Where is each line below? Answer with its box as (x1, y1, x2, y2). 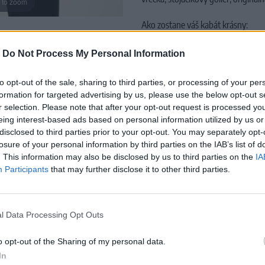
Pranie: (141, 108, 168, 119)
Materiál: (141, 76, 174, 88)
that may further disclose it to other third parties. (49, 164, 230, 174)
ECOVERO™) (141, 89, 190, 101)
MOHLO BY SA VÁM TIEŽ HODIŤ (37, 168, 228, 188)
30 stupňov (168, 108, 209, 119)
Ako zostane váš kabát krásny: (141, 19, 248, 31)
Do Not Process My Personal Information (2, 48, 185, 59)
